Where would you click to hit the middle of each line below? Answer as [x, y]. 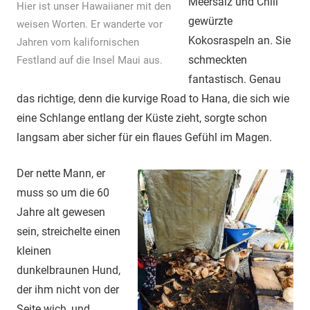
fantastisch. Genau [234, 80]
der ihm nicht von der [68, 290]
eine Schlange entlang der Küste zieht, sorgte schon [142, 118]
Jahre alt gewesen [61, 212]
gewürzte [210, 21]
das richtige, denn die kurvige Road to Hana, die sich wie [153, 99]
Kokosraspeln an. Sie [239, 41]
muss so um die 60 [63, 193]
